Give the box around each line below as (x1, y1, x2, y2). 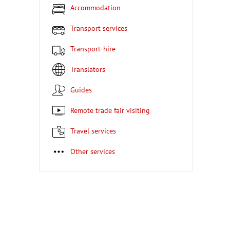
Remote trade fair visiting (74, 105, 150, 115)
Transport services (74, 23, 127, 33)
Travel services (74, 126, 116, 136)
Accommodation (74, 3, 121, 12)
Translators (74, 64, 105, 74)
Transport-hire (74, 44, 116, 53)
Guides (75, 85, 92, 94)
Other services (75, 146, 115, 156)
